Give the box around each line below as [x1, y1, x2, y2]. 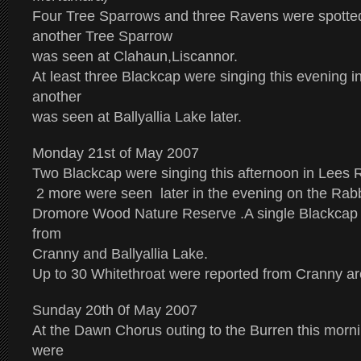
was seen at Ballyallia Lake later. [32, 109, 242, 125]
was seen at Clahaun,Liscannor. [32, 48, 238, 64]
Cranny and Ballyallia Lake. [32, 246, 208, 262]
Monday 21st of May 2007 [32, 145, 199, 161]
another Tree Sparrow [32, 28, 172, 44]
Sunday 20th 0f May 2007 [32, 302, 197, 318]
